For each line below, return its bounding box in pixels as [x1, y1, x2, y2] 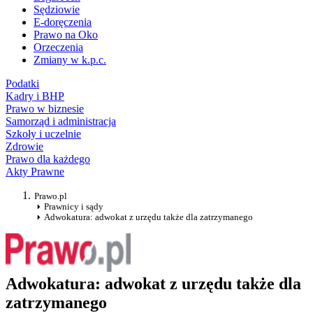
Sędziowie [34, 3, 80, 16]
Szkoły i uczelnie [6, 128, 81, 140]
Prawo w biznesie [6, 103, 84, 115]
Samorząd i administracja [6, 115, 116, 128]
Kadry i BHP [6, 90, 64, 103]
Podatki [6, 78, 39, 90]
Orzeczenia [34, 41, 83, 54]
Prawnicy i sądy [44, 201, 103, 212]
